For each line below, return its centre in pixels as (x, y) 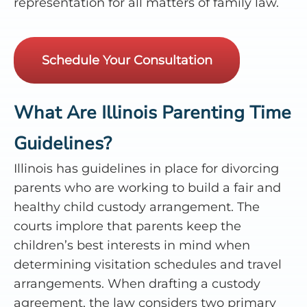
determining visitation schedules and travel (148, 264)
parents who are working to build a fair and (147, 187)
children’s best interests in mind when (132, 245)
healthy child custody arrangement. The (137, 207)
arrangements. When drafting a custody (137, 283)
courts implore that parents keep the (127, 226)
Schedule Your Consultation (127, 60)
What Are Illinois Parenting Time (152, 112)
